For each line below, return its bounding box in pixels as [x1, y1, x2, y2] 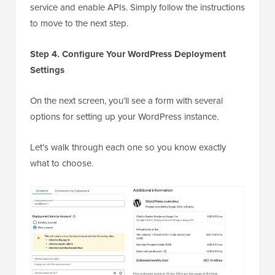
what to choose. [30, 157, 93, 171]
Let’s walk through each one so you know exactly [30, 141, 226, 155]
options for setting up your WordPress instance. [30, 110, 219, 124]
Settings [30, 63, 64, 77]
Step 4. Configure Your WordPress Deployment [30, 47, 226, 61]
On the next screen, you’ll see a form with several [30, 94, 223, 108]
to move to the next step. [30, 17, 128, 31]
